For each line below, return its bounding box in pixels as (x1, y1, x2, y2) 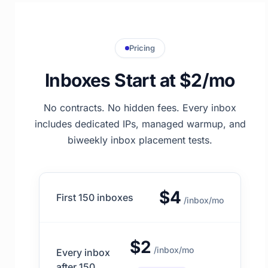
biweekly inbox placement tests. (68, 133, 212, 146)
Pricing (129, 42, 155, 53)
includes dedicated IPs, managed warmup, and (34, 117, 246, 130)
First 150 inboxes (56, 191, 133, 203)
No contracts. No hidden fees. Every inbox (44, 101, 236, 114)
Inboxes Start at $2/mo (45, 69, 235, 91)
